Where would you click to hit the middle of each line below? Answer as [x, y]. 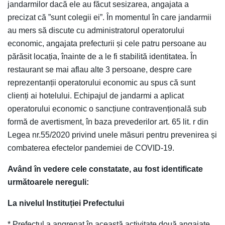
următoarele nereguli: [48, 182]
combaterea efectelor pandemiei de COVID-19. [91, 148]
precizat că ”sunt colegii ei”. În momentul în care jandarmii [109, 17]
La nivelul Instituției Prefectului [66, 203]
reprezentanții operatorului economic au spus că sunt [101, 82]
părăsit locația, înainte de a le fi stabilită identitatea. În [102, 56]
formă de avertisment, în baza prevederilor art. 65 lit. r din [108, 122]
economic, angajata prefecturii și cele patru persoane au [107, 43]
